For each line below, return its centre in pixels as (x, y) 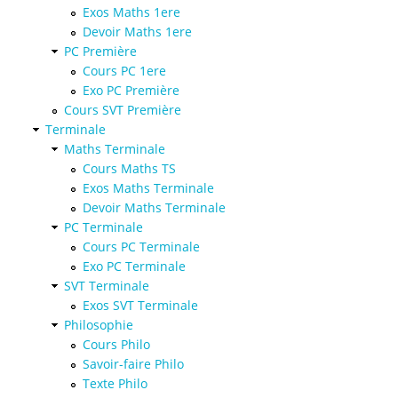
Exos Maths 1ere (131, 12)
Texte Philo (115, 383)
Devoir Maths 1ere (137, 31)
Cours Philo (116, 344)
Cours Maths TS (129, 168)
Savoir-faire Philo (133, 363)
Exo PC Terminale (134, 266)
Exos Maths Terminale (148, 187)
